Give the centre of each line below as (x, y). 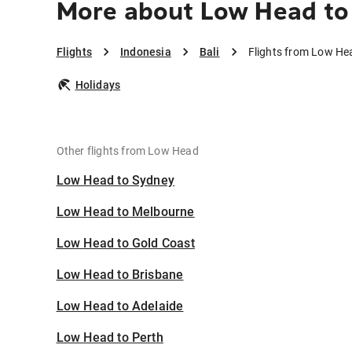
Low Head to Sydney (115, 181)
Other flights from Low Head (127, 151)
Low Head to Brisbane (120, 275)
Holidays (98, 85)
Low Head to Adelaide (120, 306)
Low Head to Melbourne (125, 212)
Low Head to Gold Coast (125, 244)
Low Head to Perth (110, 338)
